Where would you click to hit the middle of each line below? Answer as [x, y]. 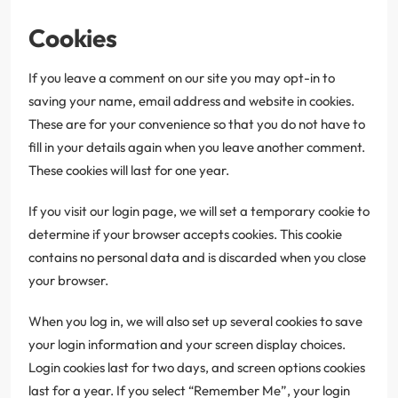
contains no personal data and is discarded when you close [197, 257]
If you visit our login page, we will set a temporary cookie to [199, 211]
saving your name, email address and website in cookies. [191, 100]
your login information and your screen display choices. [187, 344]
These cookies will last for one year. [129, 170]
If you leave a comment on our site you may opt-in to [182, 77]
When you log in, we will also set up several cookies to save [195, 321]
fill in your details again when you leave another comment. [197, 147]
